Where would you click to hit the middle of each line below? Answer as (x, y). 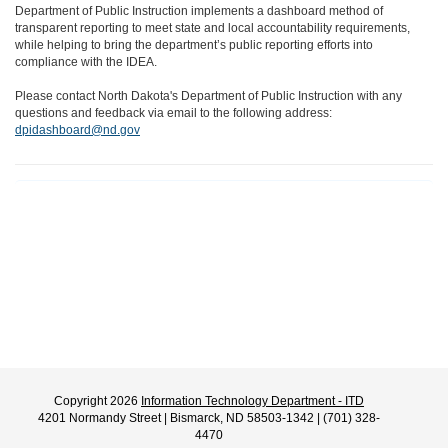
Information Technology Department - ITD (252, 401)
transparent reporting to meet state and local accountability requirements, (212, 28)
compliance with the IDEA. (86, 62)
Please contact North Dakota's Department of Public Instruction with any (208, 96)
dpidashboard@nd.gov (77, 130)
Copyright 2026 (97, 401)
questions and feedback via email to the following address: (173, 113)
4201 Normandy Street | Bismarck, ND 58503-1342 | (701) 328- (209, 418)
